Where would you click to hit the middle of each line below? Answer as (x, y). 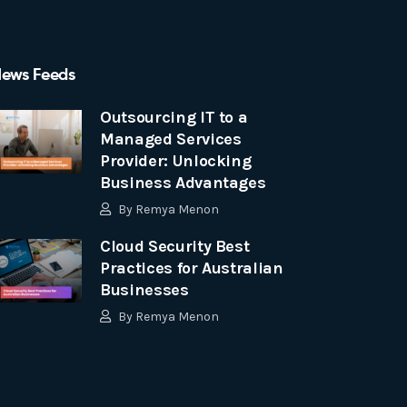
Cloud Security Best (175, 246)
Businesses (144, 290)
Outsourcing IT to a (174, 117)
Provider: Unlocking (176, 161)
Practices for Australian (192, 268)
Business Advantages (183, 183)
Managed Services (171, 139)
